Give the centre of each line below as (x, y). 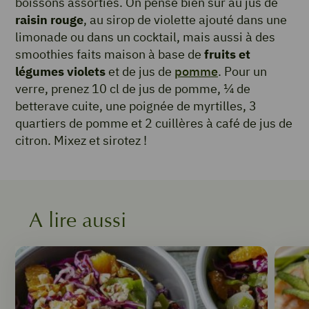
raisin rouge (49, 20)
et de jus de (140, 72)
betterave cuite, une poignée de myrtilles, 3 (136, 106)
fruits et (227, 54)
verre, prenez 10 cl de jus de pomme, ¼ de (133, 89)
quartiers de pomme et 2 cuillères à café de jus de (154, 123)
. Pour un (242, 72)
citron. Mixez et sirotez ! (81, 141)
